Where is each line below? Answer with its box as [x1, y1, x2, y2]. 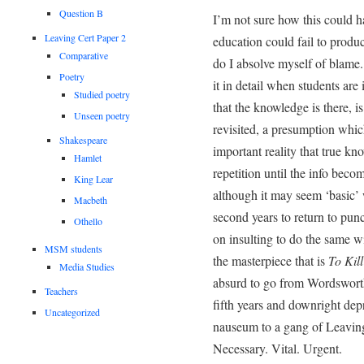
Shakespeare [59, 132, 108, 146]
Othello [74, 214, 103, 227]
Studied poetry [74, 87, 131, 101]
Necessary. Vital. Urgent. [212, 340, 342, 357]
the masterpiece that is [212, 252, 328, 270]
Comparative [59, 48, 109, 62]
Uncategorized [45, 305, 101, 318]
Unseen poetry [74, 108, 131, 122]
